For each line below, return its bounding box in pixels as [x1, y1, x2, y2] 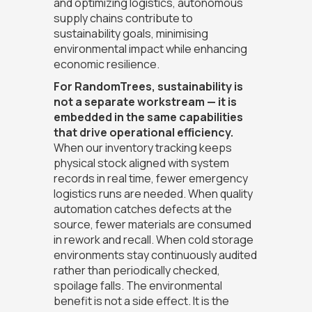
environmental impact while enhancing [53, 41, 247, 57]
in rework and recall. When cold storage [53, 232, 253, 248]
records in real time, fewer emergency [53, 171, 248, 187]
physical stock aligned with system [53, 155, 229, 171]
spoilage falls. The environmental [53, 278, 222, 294]
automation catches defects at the [53, 201, 232, 217]
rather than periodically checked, [53, 263, 220, 279]
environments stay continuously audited [53, 247, 257, 263]
